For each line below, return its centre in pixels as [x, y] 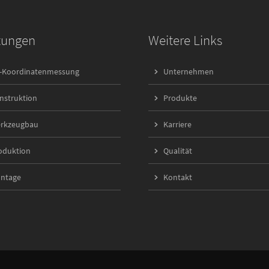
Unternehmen [189, 71]
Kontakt [178, 177]
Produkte [180, 98]
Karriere [178, 124]
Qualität [178, 151]
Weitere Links [186, 40]
